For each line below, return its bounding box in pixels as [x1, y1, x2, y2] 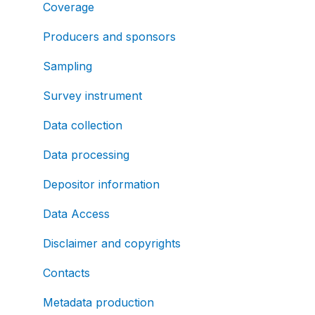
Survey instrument [43, 88, 142, 103]
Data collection [43, 117, 122, 132]
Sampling [43, 58, 92, 73]
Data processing [43, 147, 129, 162]
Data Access [43, 206, 110, 221]
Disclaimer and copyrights [43, 236, 181, 250]
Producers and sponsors [43, 29, 176, 44]
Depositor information [43, 176, 160, 191]
